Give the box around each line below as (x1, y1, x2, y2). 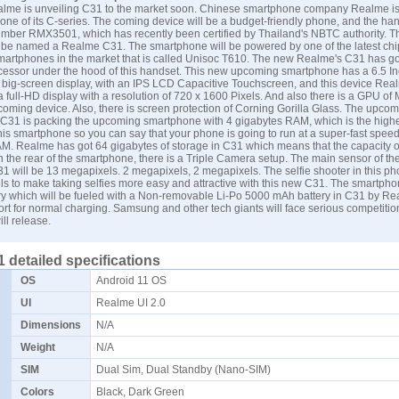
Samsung (113, 202, 159, 215)
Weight (20, 341, 55, 354)
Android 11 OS (96, 274, 172, 287)
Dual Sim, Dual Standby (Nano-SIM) (96, 363, 276, 376)
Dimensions (20, 319, 81, 331)
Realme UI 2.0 (96, 297, 171, 309)
